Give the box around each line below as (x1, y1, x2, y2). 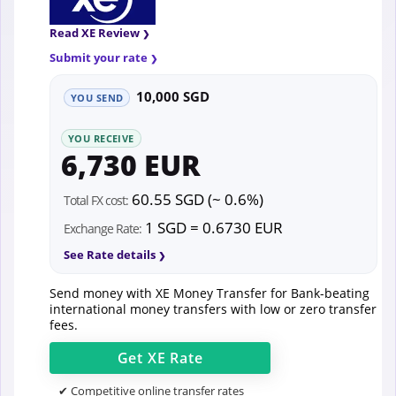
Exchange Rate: (64, 220, 141, 238)
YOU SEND (71, 90, 124, 104)
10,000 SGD (136, 87, 210, 105)
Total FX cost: (64, 192, 128, 209)
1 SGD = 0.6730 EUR (141, 217, 283, 239)
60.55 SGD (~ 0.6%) (128, 189, 263, 210)
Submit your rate (49, 49, 148, 65)
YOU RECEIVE (68, 131, 134, 145)
